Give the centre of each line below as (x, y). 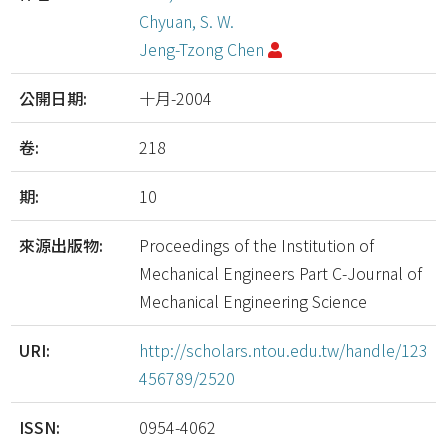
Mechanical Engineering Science (253, 301)
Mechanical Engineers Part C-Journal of (281, 273)
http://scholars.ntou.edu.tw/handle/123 (284, 350)
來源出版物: (63, 245)
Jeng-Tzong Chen (202, 49)
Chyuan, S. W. (187, 21)
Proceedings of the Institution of (257, 245)
